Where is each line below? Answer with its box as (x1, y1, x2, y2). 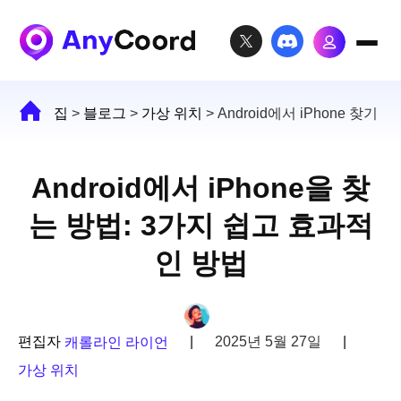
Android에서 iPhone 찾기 (218, 106, 378, 121)
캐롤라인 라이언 (64, 334, 168, 350)
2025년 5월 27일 (215, 334, 321, 349)
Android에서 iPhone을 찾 (31, 172, 370, 204)
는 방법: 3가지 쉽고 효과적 (28, 209, 373, 242)
